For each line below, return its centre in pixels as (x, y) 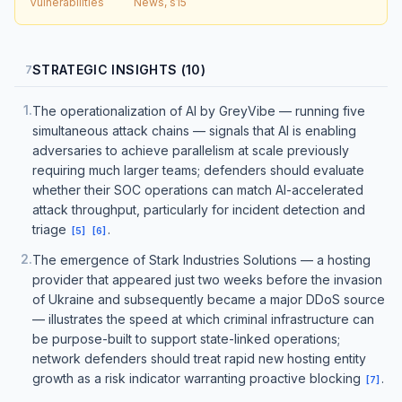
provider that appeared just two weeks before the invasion (207, 280)
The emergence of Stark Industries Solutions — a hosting (201, 260)
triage (51, 229)
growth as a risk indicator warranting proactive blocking (198, 378)
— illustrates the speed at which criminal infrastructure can (203, 319)
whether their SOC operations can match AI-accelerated (198, 190)
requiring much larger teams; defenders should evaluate (198, 170)
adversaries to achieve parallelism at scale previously (191, 150)
